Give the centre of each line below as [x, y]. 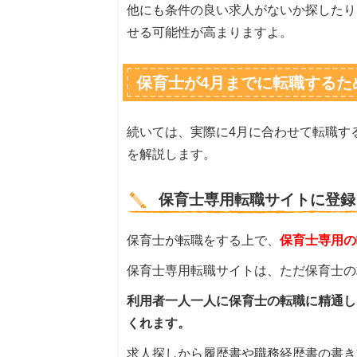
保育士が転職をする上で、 [203, 240]
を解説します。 [171, 154]
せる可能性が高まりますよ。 [209, 32]
